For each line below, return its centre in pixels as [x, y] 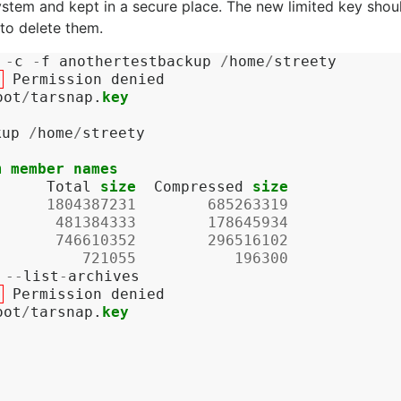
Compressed [199, 187]
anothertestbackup [135, 61]
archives [104, 276]
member [38, 169]
